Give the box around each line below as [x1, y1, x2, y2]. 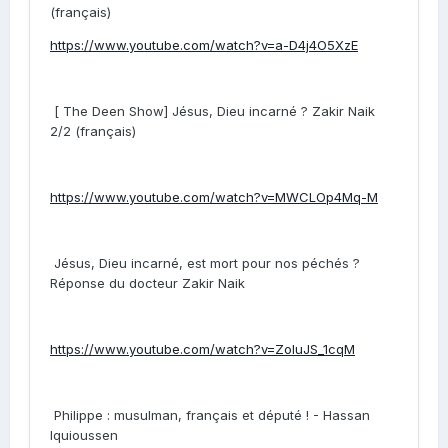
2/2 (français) [50, 123, 136, 139]
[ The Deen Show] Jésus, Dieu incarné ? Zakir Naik [54, 103, 375, 119]
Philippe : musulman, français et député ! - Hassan [54, 407, 370, 423]
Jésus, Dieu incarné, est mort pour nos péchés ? [54, 255, 360, 271]
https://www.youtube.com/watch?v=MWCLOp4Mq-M [50, 189, 378, 205]
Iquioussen [50, 427, 118, 443]
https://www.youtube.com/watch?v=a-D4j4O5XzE [50, 37, 358, 53]
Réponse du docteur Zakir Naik [50, 275, 245, 291]
